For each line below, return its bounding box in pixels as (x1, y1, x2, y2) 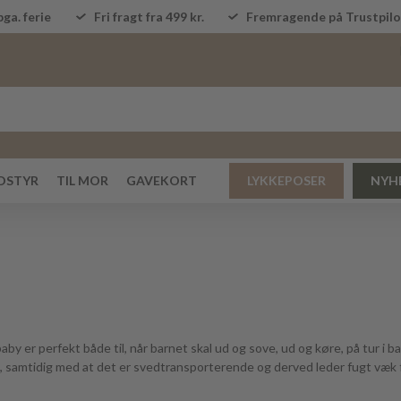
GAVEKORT (126, 173, 197, 188)
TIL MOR (56, 173, 108, 188)
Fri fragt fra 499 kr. (93, 9, 204, 24)
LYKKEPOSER (247, 173, 326, 188)
